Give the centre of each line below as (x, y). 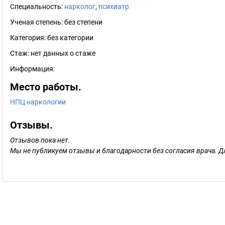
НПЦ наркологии (38, 102)
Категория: (29, 38)
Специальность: (37, 7)
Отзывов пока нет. (40, 140)
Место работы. (46, 87)
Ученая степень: (37, 22)
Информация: (32, 69)
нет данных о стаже (63, 53)
